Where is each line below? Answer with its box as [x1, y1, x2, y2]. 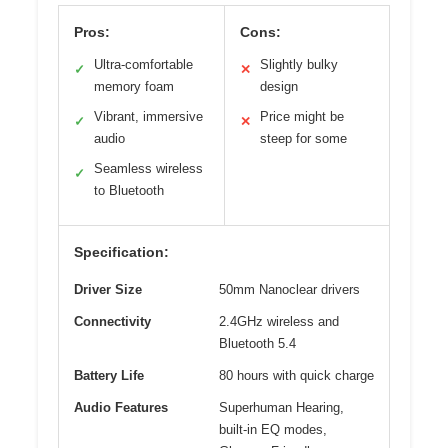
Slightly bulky [259, 56, 338, 72]
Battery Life [74, 367, 144, 383]
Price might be [259, 108, 344, 124]
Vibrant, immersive [94, 108, 203, 124]
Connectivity [74, 313, 151, 329]
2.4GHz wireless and [219, 313, 339, 329]
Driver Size [74, 281, 142, 297]
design [259, 78, 298, 94]
